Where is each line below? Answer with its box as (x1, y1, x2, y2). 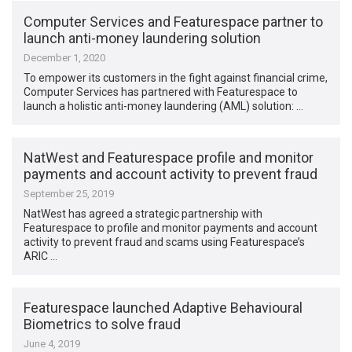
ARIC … (24, 249, 58, 262)
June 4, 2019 (24, 338, 81, 350)
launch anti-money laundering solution (24, 29, 262, 46)
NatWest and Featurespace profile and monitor (24, 148, 314, 166)
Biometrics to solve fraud (24, 316, 181, 333)
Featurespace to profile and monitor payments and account (24, 221, 318, 234)
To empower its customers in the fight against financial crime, (24, 71, 328, 84)
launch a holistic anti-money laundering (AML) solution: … (24, 99, 304, 112)
